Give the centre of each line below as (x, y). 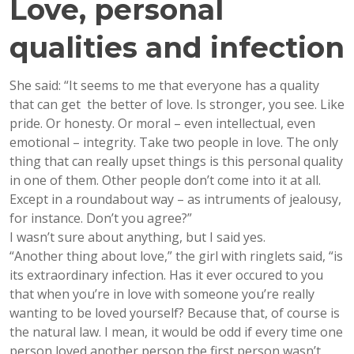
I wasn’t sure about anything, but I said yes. (137, 237)
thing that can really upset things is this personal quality (176, 162)
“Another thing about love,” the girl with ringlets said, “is (176, 256)
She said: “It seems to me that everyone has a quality (164, 86)
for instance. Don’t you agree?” (101, 218)
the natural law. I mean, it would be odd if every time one (176, 332)
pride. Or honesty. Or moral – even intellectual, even (162, 124)
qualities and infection (177, 48)
